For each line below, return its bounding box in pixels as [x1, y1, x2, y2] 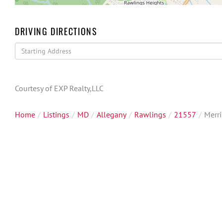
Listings [43, 110, 69, 119]
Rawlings [134, 110, 166, 119]
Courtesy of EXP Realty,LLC [15, 83, 104, 93]
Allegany [97, 110, 126, 119]
